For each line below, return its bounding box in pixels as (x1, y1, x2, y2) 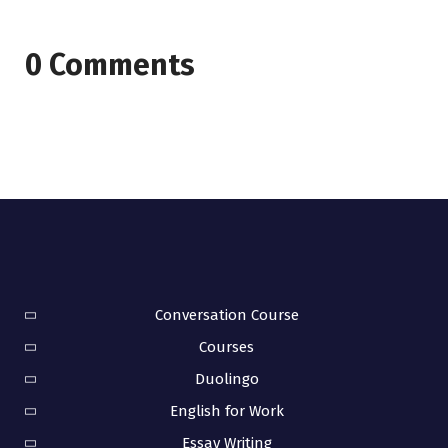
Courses (199, 337, 254, 356)
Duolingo (194, 369, 259, 388)
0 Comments (25, 46, 195, 83)
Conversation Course (154, 305, 299, 324)
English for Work (169, 401, 284, 420)
